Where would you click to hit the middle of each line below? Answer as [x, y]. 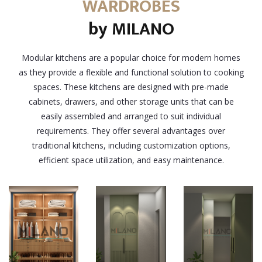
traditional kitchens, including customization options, [131, 145]
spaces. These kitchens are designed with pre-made [131, 87]
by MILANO [131, 29]
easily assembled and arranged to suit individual [131, 116]
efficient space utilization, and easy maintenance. [131, 160]
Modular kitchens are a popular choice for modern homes [131, 58]
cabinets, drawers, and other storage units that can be [131, 101]
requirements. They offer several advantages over [131, 131]
